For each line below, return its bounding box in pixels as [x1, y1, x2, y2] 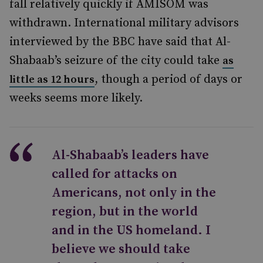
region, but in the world [52, 204, 198, 220]
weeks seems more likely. [9, 91, 143, 106]
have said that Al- [135, 35, 231, 49]
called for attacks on [52, 166, 177, 182]
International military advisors [74, 16, 239, 31]
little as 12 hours [9, 73, 95, 86]
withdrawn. [9, 16, 74, 31]
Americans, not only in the [52, 185, 216, 201]
